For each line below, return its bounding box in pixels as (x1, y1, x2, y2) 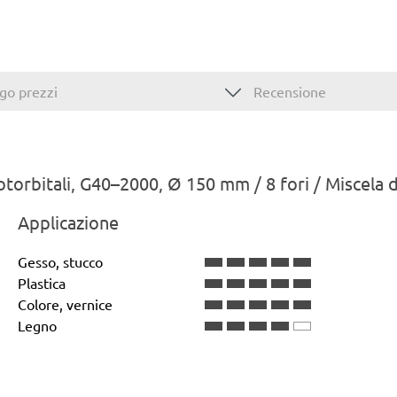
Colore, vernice (18, 294, 113, 313)
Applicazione (18, 210, 119, 233)
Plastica (18, 273, 66, 292)
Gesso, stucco (18, 252, 103, 270)
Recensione (250, 82, 326, 100)
